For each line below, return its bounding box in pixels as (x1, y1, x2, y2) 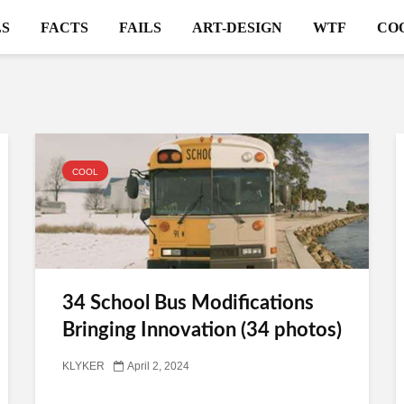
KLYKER (62, 361, 105, 372)
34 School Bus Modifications (62, 293, 314, 313)
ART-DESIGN (191, 20, 282, 34)
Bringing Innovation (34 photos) (62, 320, 342, 340)
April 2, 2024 (127, 361, 189, 372)
